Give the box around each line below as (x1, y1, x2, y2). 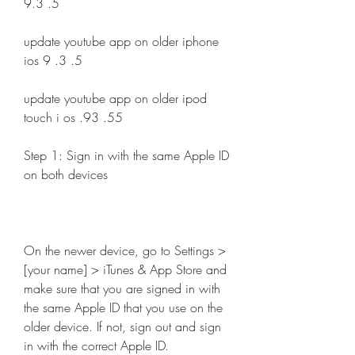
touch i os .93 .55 (24, 109, 127, 126)
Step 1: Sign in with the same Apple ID (24, 147, 229, 164)
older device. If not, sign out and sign (24, 318, 221, 335)
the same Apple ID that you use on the (24, 299, 223, 316)
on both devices (24, 166, 108, 183)
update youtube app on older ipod (24, 90, 207, 107)
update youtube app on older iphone (24, 32, 219, 50)
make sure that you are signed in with (24, 280, 220, 297)
